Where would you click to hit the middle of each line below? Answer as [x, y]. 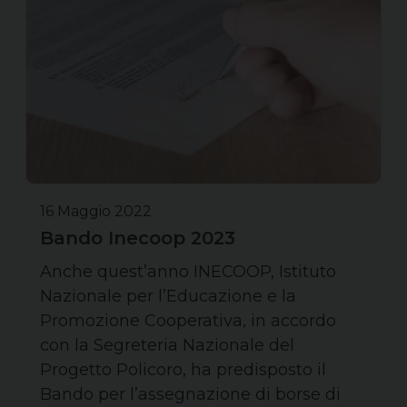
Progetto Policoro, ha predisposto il [183, 369]
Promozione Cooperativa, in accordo [188, 320]
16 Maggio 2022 [96, 211]
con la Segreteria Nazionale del [167, 345]
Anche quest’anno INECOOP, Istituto [188, 271]
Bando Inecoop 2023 [138, 238]
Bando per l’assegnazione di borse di [190, 394]
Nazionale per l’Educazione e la [168, 296]
